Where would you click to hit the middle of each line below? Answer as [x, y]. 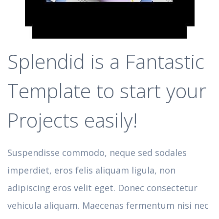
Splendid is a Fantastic [106, 62]
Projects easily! [72, 120]
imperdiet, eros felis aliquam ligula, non [91, 170]
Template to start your [107, 91]
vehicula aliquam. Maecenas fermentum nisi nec [108, 206]
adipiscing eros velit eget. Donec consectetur [102, 188]
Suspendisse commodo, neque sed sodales [97, 153]
